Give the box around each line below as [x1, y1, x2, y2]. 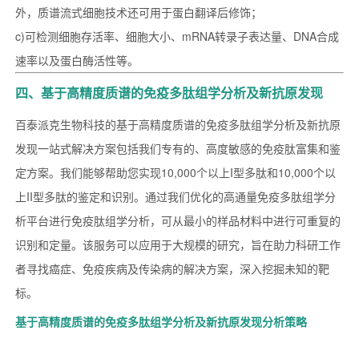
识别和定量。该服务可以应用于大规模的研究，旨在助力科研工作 [14, 236, 341, 253]
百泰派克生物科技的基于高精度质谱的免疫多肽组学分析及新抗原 [14, 116, 341, 133]
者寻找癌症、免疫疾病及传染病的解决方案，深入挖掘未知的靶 [14, 260, 329, 277]
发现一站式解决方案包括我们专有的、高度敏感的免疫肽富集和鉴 [14, 140, 341, 157]
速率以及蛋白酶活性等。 [14, 52, 139, 69]
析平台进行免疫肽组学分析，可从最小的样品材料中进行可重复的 [14, 212, 341, 229]
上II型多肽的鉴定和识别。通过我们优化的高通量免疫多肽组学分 [14, 188, 336, 205]
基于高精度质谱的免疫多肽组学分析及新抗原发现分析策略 [14, 313, 307, 330]
